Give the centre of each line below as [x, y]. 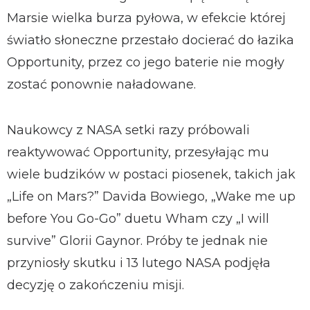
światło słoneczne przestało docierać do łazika [151, 40]
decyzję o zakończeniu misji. [95, 285]
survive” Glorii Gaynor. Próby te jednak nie [137, 241]
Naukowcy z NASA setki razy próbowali [128, 130]
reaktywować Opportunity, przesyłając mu [138, 152]
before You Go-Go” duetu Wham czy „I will [138, 219]
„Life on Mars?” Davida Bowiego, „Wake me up [151, 197]
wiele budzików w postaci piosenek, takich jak [151, 174]
